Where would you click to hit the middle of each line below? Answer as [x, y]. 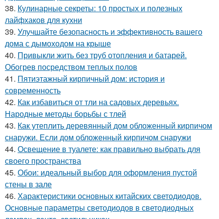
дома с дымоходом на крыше [58, 43]
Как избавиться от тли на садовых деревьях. [98, 102]
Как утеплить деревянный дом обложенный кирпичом [115, 125]
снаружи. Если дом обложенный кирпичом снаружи [98, 137]
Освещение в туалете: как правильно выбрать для [109, 149]
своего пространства [43, 161]
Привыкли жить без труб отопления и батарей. [102, 55]
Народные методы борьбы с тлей [66, 114]
